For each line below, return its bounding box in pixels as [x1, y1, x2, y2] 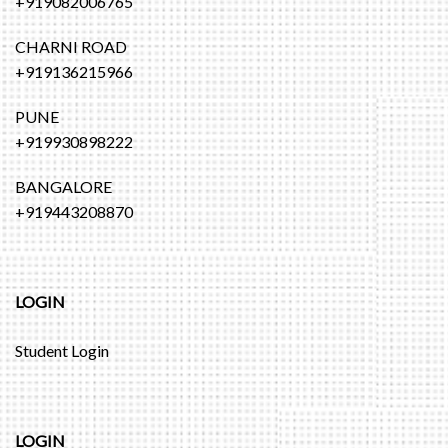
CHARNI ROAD [15, 37, 127, 57]
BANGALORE [15, 177, 112, 197]
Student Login [15, 341, 109, 361]
